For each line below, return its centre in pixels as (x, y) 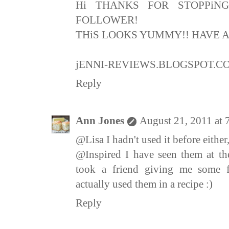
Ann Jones (100, 121)
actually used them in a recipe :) (144, 184)
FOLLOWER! (107, 20)
